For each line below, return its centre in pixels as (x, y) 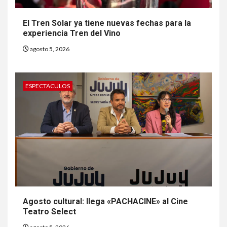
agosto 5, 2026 (49, 49)
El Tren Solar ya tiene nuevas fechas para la (107, 23)
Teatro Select (49, 211)
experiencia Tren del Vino (72, 33)
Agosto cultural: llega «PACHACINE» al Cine (105, 201)
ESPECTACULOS (48, 86)
